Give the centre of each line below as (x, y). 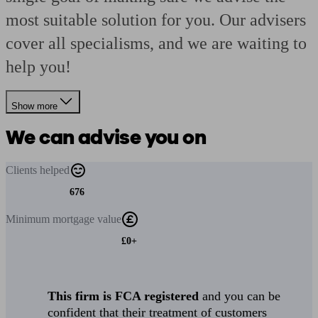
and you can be (240, 296)
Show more (34, 106)
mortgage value (87, 219)
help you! (38, 67)
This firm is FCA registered (124, 296)
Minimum (29, 219)
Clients (23, 170)
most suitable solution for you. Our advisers (156, 20)
